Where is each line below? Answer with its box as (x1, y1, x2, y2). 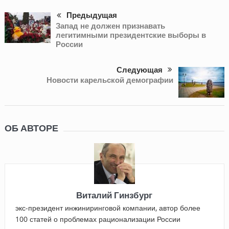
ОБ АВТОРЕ (4, 123, 58, 134)
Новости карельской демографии (47, 75, 174, 86)
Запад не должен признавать (55, 20, 165, 32)
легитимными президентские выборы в (55, 30, 206, 41)
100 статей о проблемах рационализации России (15, 214, 180, 224)
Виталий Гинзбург (76, 189, 153, 201)
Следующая (117, 65, 163, 75)
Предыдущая (66, 10, 117, 20)
